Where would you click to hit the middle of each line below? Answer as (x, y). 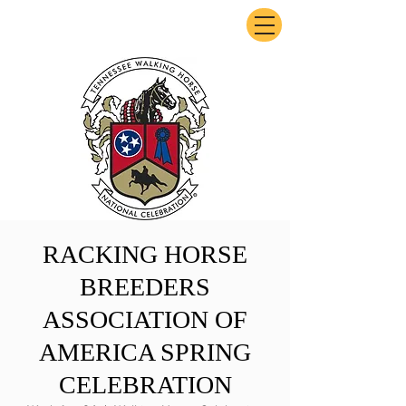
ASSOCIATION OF (145, 319)
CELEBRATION (145, 385)
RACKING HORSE (145, 254)
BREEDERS (145, 287)
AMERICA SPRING (145, 352)
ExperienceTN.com (104, 31)
